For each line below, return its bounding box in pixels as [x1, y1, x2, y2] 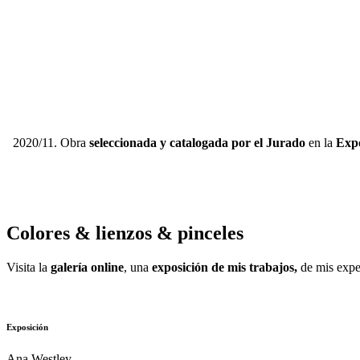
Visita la [6, 260, 51, 274]
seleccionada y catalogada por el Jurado [88, 136, 305, 150]
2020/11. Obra [12, 136, 89, 150]
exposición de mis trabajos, [152, 260, 301, 274]
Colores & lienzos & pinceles [6, 223, 243, 243]
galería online [51, 260, 124, 274]
